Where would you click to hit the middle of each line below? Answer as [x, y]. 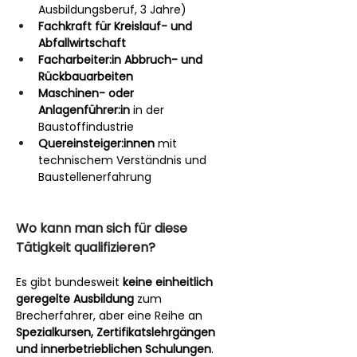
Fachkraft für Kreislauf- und [117, 26]
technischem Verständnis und [124, 160]
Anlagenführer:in [84, 110]
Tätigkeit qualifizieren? [86, 247]
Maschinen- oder [88, 93]
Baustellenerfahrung [95, 177]
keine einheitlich [169, 282]
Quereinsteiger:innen [96, 143]
